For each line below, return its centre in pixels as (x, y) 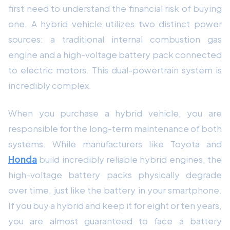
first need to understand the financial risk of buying (115, 8)
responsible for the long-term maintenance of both (115, 128)
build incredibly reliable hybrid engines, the (129, 159)
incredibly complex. (50, 85)
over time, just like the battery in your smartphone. (115, 190)
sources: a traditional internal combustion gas (115, 39)
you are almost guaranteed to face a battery (115, 221)
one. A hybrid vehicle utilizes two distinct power (115, 23)
